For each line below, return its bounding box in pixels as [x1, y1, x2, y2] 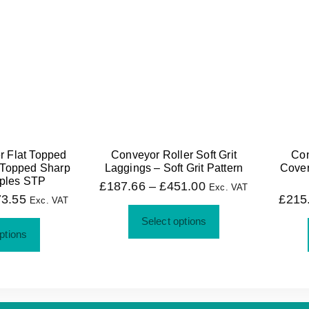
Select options [141, 215, 207, 228]
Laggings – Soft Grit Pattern [104, 162, 243, 175]
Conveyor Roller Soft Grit [111, 149, 237, 161]
